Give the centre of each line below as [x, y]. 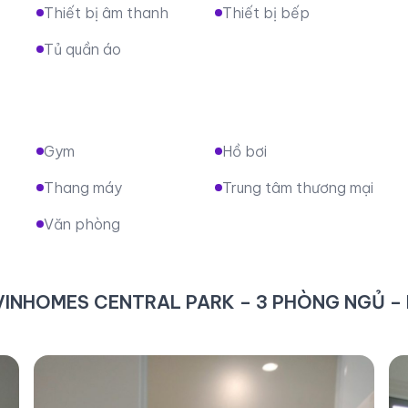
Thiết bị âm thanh [106, 12]
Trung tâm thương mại [297, 187]
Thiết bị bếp [265, 12]
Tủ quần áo [82, 49]
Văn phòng [82, 224]
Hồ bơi [244, 151]
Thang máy [82, 187]
